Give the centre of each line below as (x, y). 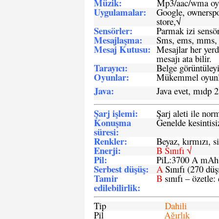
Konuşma (112, 122)
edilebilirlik (116, 187)
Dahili (176, 206)
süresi (105, 132)
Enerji (106, 150)
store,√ (169, 21)
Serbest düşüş (120, 169)
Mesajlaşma (117, 40)
